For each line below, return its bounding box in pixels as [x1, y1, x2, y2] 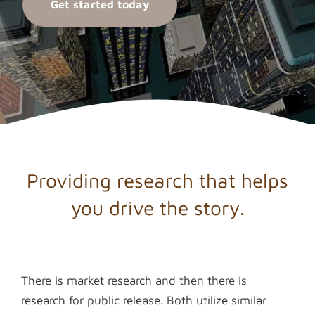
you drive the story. [70, 196, 245, 219]
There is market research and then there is [21, 274, 247, 288]
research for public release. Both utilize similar [21, 293, 266, 307]
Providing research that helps [27, 169, 288, 192]
